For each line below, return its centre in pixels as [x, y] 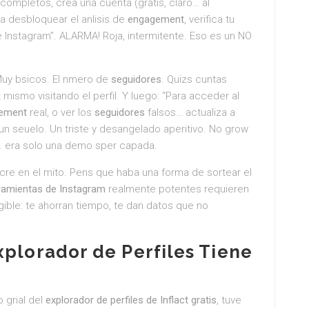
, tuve [229, 300]
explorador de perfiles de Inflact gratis [131, 300]
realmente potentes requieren [177, 189]
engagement [156, 19]
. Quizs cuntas [194, 79]
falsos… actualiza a [190, 112]
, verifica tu [209, 19]
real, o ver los [61, 112]
